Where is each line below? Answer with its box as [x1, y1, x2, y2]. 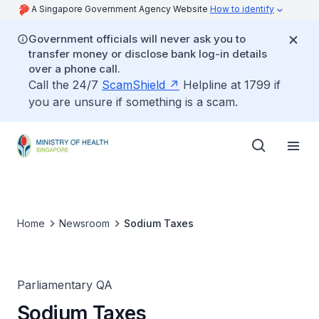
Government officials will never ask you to [28, 32, 246, 46]
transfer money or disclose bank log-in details [28, 47, 267, 61]
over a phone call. [28, 62, 120, 75]
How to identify [210, 4, 274, 14]
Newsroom [59, 217, 110, 229]
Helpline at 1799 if [179, 78, 281, 92]
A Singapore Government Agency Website [31, 4, 210, 14]
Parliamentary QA [17, 278, 113, 292]
